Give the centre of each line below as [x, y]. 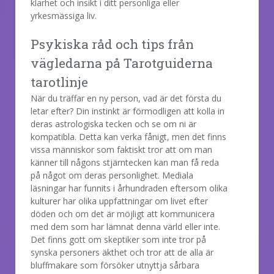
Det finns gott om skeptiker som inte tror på [118, 239]
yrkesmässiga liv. [64, 15]
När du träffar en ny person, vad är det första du [126, 98]
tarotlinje [59, 82]
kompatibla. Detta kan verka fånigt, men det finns [128, 136]
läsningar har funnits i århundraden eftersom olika [129, 188]
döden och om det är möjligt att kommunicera [123, 213]
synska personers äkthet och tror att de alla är [122, 252]
